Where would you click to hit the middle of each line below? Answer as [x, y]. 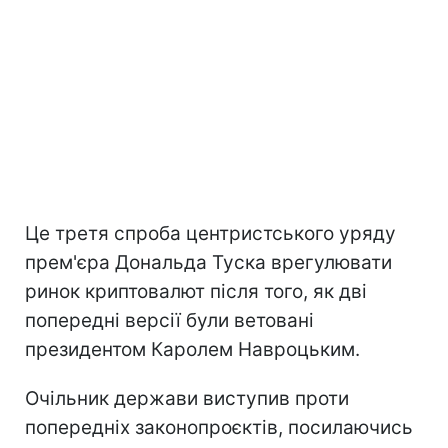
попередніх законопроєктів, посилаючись [219, 428]
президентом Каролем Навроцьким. [192, 350]
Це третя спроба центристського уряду [210, 234]
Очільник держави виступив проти [187, 399]
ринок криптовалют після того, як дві [196, 292]
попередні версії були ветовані [169, 321]
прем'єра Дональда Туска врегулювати [208, 263]
